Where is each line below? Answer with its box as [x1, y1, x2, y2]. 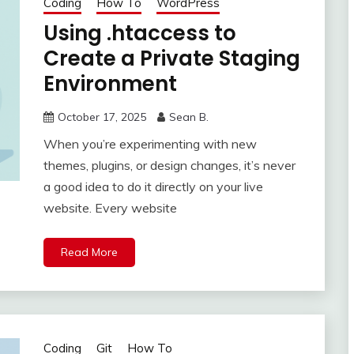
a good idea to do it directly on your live [43, 179, 263, 195]
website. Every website [43, 200, 177, 217]
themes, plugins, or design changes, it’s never [43, 157, 296, 174]
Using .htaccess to [43, 19, 236, 48]
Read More [60, 245, 118, 260]
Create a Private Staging [43, 44, 300, 73]
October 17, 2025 [57, 110, 146, 125]
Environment [43, 70, 177, 99]
